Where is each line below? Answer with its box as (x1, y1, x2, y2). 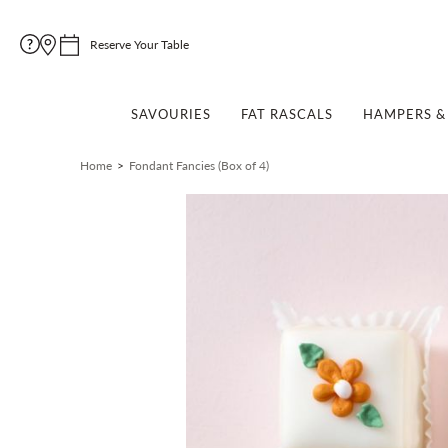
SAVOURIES (130, 104, 211, 123)
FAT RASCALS (240, 104, 333, 123)
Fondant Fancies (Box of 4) (129, 157, 269, 174)
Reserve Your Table (90, 36, 189, 53)
